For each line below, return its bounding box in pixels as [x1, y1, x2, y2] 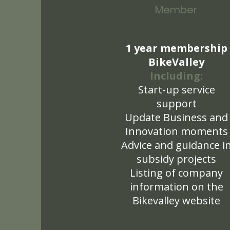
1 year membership [125, 41, 227, 55]
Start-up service [138, 83, 215, 97]
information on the [129, 180, 223, 194]
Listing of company [130, 166, 223, 180]
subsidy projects [137, 152, 216, 166]
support [156, 97, 197, 110]
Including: [150, 69, 203, 83]
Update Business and [125, 110, 228, 124]
